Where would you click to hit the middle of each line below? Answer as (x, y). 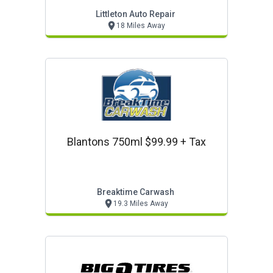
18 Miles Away (140, 26)
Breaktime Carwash (135, 192)
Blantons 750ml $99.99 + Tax (136, 142)
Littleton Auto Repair (135, 14)
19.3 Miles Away (140, 204)
